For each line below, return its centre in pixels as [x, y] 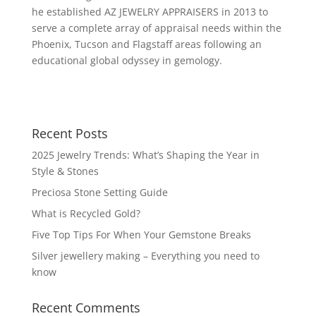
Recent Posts [69, 134]
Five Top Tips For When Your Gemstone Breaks [141, 235]
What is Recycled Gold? [86, 214]
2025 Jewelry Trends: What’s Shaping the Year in [145, 155]
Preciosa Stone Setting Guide [99, 193]
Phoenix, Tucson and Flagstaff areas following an [146, 44]
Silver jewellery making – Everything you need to [145, 256]
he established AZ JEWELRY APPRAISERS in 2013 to [150, 12]
